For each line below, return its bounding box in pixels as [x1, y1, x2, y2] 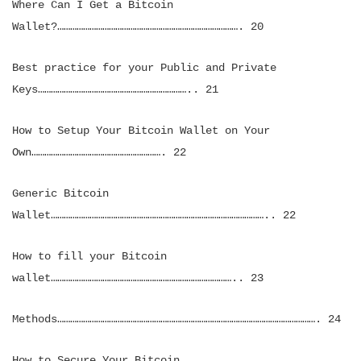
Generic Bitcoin [12, 187, 109, 200]
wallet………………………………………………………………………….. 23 [12, 272, 263, 284]
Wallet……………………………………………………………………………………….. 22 [12, 209, 296, 222]
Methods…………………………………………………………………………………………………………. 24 [12, 313, 341, 326]
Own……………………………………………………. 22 [12, 146, 186, 159]
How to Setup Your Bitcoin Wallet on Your [12, 124, 270, 137]
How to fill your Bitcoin [12, 250, 167, 263]
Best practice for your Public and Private [12, 61, 276, 74]
